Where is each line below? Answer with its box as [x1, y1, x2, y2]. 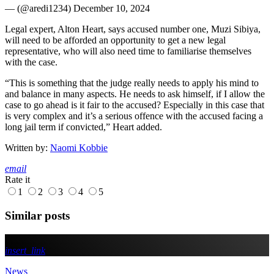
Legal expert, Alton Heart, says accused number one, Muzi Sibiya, [5, 24, 261, 35]
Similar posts [5, 209, 70, 223]
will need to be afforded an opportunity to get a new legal [5, 35, 226, 46]
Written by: [5, 143, 50, 154]
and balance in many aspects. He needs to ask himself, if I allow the [5, 89, 265, 100]
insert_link [5, 245, 45, 256]
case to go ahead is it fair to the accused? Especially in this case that [5, 100, 264, 111]
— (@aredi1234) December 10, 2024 [5, 3, 150, 14]
